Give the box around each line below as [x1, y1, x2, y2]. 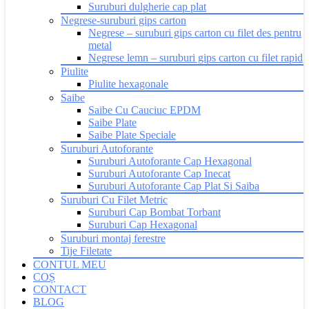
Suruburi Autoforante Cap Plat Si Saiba [88, 180, 259, 192]
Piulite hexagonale [88, 78, 168, 90]
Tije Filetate [61, 245, 112, 257]
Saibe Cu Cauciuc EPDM [88, 104, 201, 116]
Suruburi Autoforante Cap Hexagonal [88, 155, 252, 167]
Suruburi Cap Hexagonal [88, 219, 197, 230]
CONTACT [33, 283, 86, 295]
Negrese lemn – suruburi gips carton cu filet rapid [88, 52, 303, 63]
